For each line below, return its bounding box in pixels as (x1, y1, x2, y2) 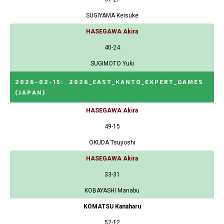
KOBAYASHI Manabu (84, 186, 139, 194)
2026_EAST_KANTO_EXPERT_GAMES (69, 77, 203, 85)
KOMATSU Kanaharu (83, 202, 141, 210)
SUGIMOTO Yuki (90, 59, 134, 67)
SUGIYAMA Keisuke (85, 11, 138, 19)
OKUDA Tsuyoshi (88, 138, 135, 146)
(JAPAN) (15, 88, 45, 95)
